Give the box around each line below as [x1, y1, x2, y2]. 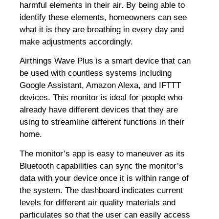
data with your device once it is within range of [20, 173, 189, 183]
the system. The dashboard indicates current [20, 185, 183, 195]
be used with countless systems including [20, 68, 172, 78]
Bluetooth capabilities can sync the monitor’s [20, 161, 183, 171]
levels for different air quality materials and [20, 197, 175, 207]
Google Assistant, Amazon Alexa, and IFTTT [20, 81, 181, 90]
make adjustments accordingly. [20, 37, 135, 46]
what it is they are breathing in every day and [20, 24, 184, 34]
